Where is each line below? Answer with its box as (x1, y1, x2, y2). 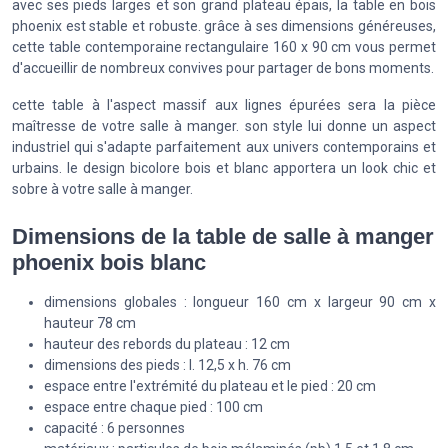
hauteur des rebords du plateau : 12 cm (44, 336, 290, 353)
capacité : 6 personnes (44, 420, 185, 437)
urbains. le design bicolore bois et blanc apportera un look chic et (12, 159, 436, 176)
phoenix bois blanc (12, 250, 206, 276)
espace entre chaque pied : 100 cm (44, 399, 263, 416)
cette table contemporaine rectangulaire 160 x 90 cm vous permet (12, 38, 436, 55)
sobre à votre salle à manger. (12, 180, 193, 197)
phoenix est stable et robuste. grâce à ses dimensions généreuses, (12, 17, 436, 34)
